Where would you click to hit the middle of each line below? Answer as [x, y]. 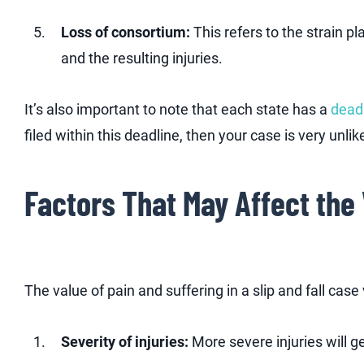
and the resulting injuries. [142, 58]
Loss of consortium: [126, 32]
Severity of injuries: [125, 342]
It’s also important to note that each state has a [178, 110]
